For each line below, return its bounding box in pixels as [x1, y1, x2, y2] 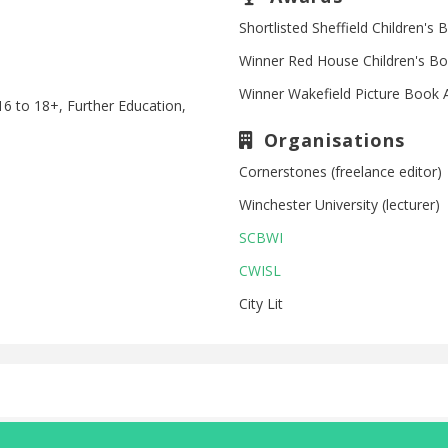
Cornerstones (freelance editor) [239, 162, 442, 181]
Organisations [258, 128, 406, 152]
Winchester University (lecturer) [239, 195, 440, 214]
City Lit [239, 294, 283, 313]
